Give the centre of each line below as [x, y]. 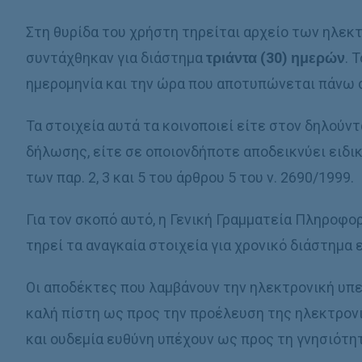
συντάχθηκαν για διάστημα [116, 58]
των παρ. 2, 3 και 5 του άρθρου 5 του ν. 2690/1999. [190, 177]
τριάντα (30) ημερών [276, 58]
